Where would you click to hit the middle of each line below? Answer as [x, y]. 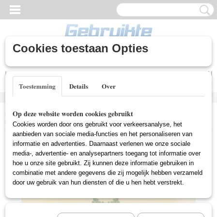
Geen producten [182, 85]
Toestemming [37, 86]
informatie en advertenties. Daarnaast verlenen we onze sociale [101, 144]
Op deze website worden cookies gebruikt [73, 114]
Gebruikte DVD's [56, 112]
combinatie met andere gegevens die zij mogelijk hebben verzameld [108, 173]
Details [79, 86]
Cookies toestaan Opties [80, 48]
